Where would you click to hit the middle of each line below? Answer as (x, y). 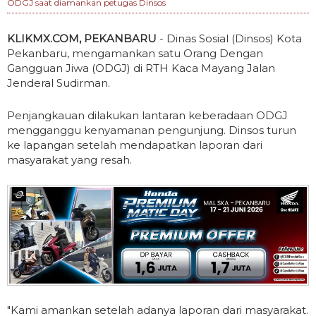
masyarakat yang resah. (69, 160)
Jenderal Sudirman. (60, 83)
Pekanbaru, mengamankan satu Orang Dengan (135, 54)
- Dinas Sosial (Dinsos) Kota (229, 39)
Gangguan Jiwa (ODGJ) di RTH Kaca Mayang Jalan (141, 68)
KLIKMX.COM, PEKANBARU (82, 39)
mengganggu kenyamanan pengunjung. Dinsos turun (152, 130)
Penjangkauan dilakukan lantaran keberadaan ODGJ (147, 116)
